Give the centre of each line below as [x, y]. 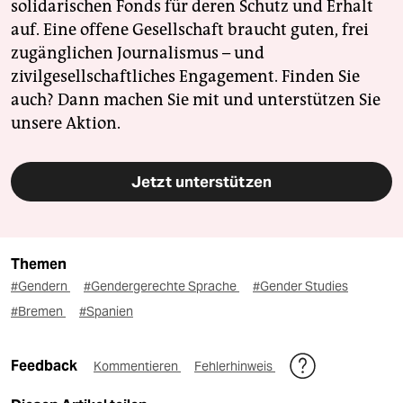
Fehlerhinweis [235, 367]
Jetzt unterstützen [201, 182]
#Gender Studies [300, 287]
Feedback [45, 366]
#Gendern [40, 287]
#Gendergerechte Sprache [161, 287]
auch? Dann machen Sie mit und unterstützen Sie [196, 100]
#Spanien [106, 312]
